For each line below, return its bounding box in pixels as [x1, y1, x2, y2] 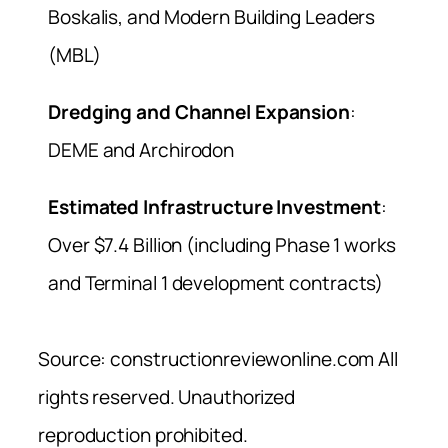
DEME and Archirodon [48, 137, 235, 164]
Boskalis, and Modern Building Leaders [48, 3, 376, 30]
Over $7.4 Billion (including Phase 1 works [48, 232, 396, 259]
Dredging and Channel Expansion [48, 99, 350, 126]
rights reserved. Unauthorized [38, 384, 296, 411]
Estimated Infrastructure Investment [48, 194, 381, 221]
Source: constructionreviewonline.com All [38, 346, 398, 373]
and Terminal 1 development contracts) [48, 270, 384, 297]
